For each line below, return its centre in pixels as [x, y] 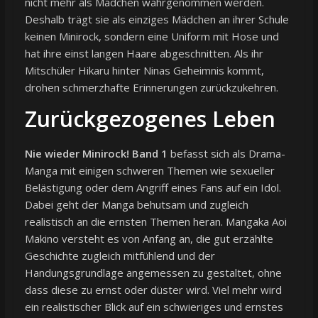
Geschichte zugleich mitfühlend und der [120, 256]
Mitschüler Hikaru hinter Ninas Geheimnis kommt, [144, 71]
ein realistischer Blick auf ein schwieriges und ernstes [154, 307]
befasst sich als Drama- [226, 154]
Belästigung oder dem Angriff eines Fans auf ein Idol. [153, 188]
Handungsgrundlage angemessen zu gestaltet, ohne [153, 273]
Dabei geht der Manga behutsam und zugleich [136, 205]
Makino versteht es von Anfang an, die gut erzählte [149, 239]
